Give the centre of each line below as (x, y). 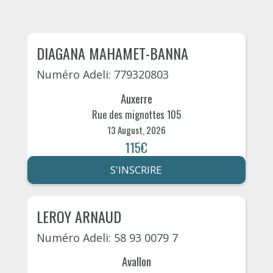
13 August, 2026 (136, 129)
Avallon (136, 261)
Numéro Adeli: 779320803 (102, 74)
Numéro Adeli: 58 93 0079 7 (107, 237)
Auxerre (136, 98)
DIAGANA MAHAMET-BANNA (112, 53)
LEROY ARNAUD (79, 216)
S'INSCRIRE (136, 169)
